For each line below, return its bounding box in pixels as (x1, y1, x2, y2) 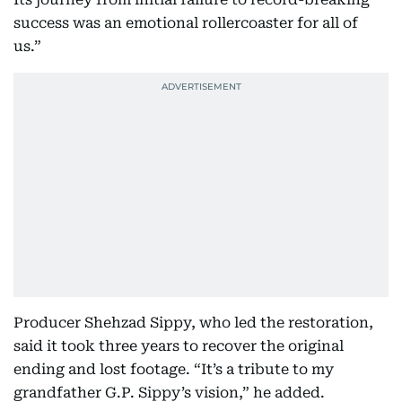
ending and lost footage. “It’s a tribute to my (13, 361, 334, 378)
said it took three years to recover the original (13, 337, 344, 354)
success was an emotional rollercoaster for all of (13, 14, 358, 31)
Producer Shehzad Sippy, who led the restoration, (13, 314, 373, 331)
